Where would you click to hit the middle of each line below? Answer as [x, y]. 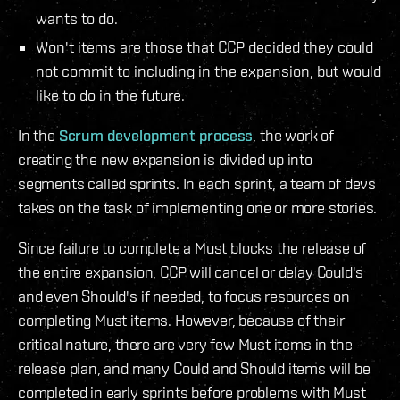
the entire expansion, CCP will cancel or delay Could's [191, 272]
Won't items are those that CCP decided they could [204, 47]
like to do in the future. [110, 96]
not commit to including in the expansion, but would [208, 71]
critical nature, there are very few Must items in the [185, 345]
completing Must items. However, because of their [181, 321]
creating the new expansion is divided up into [165, 160]
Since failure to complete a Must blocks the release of [192, 248]
